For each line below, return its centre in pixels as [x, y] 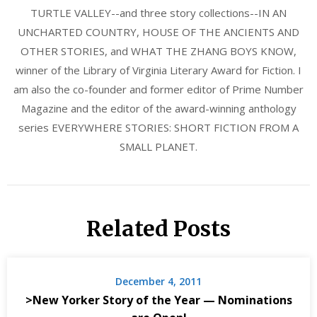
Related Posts [158, 228]
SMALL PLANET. [158, 146]
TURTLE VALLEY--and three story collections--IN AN [158, 12]
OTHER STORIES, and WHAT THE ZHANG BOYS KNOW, [158, 51]
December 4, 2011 [158, 281]
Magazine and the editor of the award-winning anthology [158, 108]
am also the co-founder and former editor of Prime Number [158, 89]
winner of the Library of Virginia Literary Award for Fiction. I [158, 70]
